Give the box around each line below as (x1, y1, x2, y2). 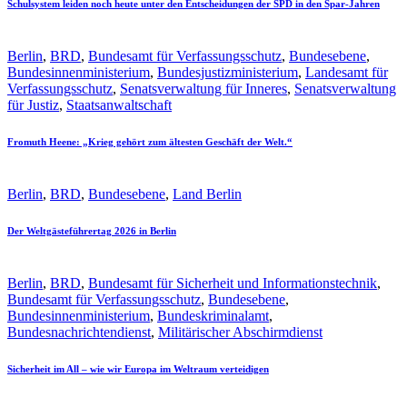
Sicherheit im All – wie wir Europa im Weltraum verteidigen (7, 362, 269, 374)
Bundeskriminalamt (157, 307, 269, 323)
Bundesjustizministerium (157, 64, 298, 80)
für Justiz (7, 96, 59, 113)
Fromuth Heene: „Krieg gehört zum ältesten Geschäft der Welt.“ (7, 135, 293, 147)
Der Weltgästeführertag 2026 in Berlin (7, 224, 176, 236)
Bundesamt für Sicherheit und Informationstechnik (88, 274, 377, 291)
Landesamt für (305, 64, 388, 80)
